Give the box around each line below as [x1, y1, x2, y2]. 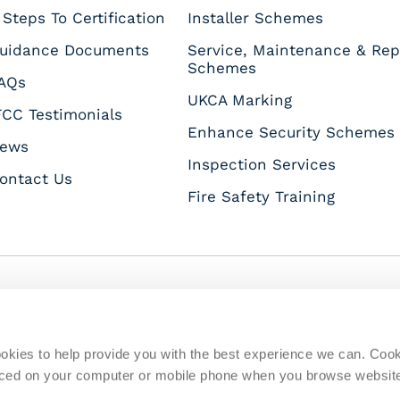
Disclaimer [315, 377, 396, 396]
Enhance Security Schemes [187, 122, 395, 141]
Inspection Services [187, 154, 336, 173]
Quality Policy [84, 377, 187, 396]
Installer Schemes [187, 8, 323, 27]
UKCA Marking [187, 90, 292, 109]
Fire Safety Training [187, 187, 335, 205]
